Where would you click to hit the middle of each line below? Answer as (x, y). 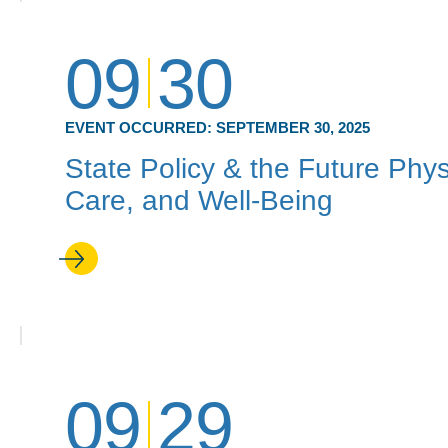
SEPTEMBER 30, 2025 (293, 127)
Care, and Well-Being (199, 200)
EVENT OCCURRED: (140, 127)
